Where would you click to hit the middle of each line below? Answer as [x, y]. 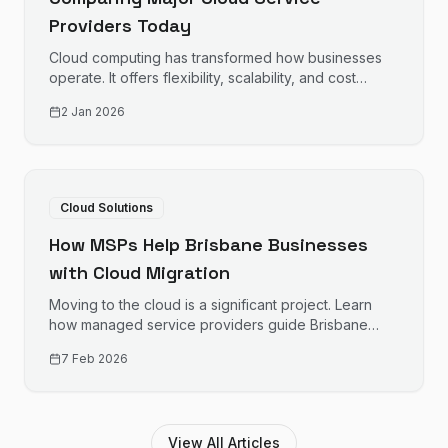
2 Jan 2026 [93, 111]
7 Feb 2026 [94, 358]
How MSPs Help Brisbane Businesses [208, 244]
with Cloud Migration [139, 272]
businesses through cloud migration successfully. [209, 344]
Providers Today [120, 25]
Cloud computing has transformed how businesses [215, 57]
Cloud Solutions [106, 207]
